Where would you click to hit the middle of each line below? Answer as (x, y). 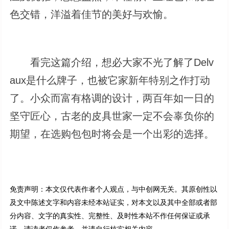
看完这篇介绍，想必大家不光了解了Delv (112, 62)
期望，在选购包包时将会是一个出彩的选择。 (112, 134)
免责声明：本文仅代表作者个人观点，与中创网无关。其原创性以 (114, 189)
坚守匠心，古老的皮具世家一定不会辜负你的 (112, 116)
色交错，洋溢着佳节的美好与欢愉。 (92, 14)
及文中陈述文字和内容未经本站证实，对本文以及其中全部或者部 (114, 202)
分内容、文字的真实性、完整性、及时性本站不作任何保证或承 (110, 215)
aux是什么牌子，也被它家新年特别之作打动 (110, 80)
